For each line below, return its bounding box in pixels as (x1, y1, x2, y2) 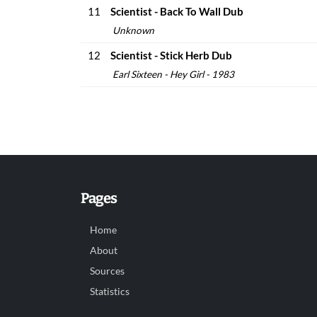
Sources (90, 265, 125, 277)
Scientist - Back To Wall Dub (110, 5, 243, 18)
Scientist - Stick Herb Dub (110, 49, 232, 62)
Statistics (90, 286, 129, 297)
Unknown (110, 25, 154, 36)
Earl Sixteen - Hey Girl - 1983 (110, 69, 234, 80)
